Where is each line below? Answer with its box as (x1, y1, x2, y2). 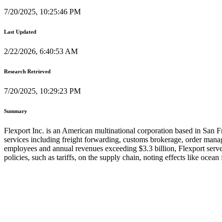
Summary (4, 108, 27, 114)
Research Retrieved (4, 68, 51, 74)
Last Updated (4, 28, 36, 35)
